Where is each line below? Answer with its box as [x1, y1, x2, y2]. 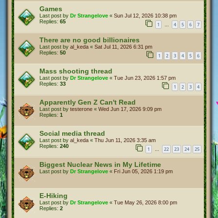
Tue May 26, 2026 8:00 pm [114, 200, 177, 205]
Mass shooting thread [39, 67, 112, 75]
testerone [70, 106, 92, 112]
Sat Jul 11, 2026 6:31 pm [94, 44, 152, 50]
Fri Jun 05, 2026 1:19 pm [114, 168, 173, 174]
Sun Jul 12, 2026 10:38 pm [114, 13, 177, 18]
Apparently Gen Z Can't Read [39, 98, 136, 106]
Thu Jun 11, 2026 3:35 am [94, 137, 156, 143]
